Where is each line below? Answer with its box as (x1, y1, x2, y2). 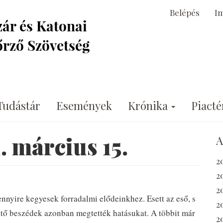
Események (56, 98, 112, 113)
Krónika (128, 98, 170, 113)
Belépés (170, 6, 200, 18)
